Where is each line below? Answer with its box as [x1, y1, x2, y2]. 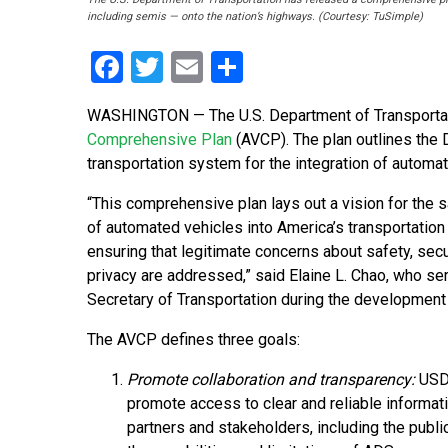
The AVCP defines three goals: [87, 330, 300, 350]
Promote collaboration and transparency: [127, 370, 415, 390]
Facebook [123, 48, 256, 87]
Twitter [163, 48, 261, 87]
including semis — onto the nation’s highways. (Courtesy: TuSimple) [87, 10, 423, 24]
